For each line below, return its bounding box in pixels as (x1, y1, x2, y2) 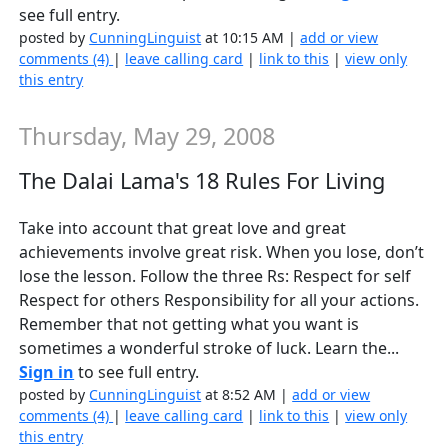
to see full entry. (74, 360, 200, 383)
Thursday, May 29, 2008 (19, 120, 276, 153)
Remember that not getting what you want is (19, 312, 360, 335)
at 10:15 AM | (201, 28, 301, 48)
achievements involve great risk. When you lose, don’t (19, 240, 425, 263)
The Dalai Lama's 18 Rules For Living (19, 165, 386, 195)
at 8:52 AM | (201, 384, 293, 404)
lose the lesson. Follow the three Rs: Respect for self (19, 264, 412, 287)
